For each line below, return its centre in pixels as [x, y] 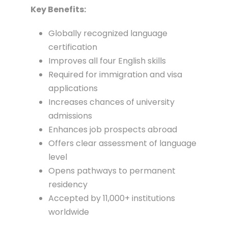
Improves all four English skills [107, 61]
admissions [70, 116]
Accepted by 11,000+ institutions [112, 198]
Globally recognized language [108, 34]
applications [73, 89]
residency [68, 185]
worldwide [69, 212]
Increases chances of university [111, 102]
